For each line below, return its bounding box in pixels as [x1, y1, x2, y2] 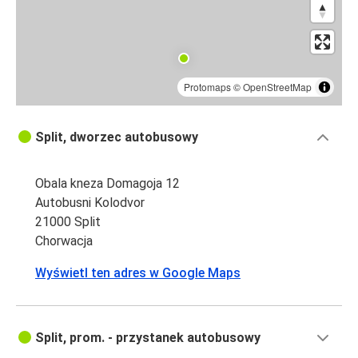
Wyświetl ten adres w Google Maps [35, 265, 241, 281]
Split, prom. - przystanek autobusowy [35, 330, 261, 346]
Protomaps [184, 80, 231, 94]
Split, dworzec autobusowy [35, 129, 198, 145]
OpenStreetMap [243, 80, 312, 94]
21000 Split [35, 214, 101, 230]
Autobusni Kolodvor [35, 195, 145, 211]
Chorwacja [35, 233, 93, 249]
